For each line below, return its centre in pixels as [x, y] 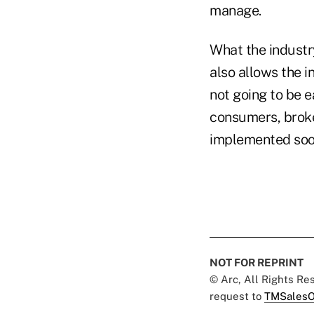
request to [237, 296]
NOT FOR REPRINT [257, 263]
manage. [235, 11]
